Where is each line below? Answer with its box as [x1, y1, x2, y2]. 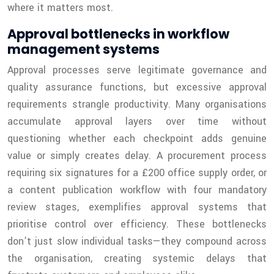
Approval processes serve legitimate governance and [7, 63, 267, 78]
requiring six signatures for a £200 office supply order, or [7, 166, 267, 180]
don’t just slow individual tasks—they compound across [7, 234, 267, 249]
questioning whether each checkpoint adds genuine [7, 131, 267, 146]
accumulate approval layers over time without [7, 114, 267, 129]
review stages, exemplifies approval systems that [7, 200, 267, 215]
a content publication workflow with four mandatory [7, 183, 267, 198]
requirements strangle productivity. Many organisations [7, 97, 267, 112]
